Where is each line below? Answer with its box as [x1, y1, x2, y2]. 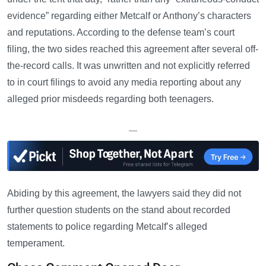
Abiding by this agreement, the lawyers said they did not [7, 188, 241, 199]
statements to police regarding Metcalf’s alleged [7, 221, 207, 232]
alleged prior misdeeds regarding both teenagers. [7, 94, 214, 104]
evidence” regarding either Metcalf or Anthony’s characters [7, 11, 251, 21]
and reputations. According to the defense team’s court [7, 27, 235, 38]
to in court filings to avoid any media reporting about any [7, 77, 241, 88]
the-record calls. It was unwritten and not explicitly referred [7, 61, 250, 71]
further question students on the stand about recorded [7, 205, 230, 216]
